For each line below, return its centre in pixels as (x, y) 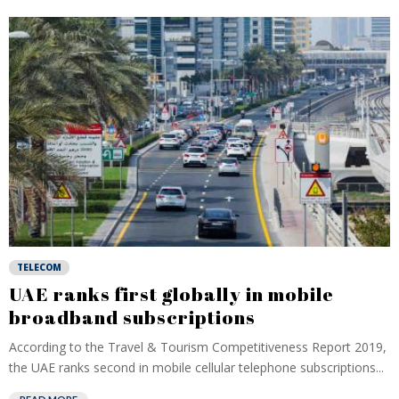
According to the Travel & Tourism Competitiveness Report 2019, (198, 347)
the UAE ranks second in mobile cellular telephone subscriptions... (196, 367)
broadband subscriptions (132, 317)
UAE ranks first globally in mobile (171, 294)
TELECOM (39, 267)
